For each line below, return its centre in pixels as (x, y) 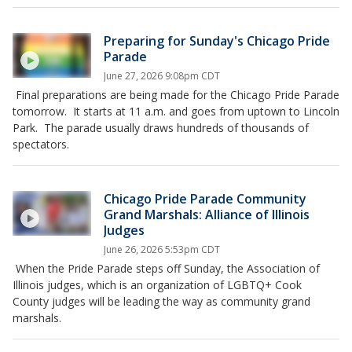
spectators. (41, 145)
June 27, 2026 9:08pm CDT (162, 76)
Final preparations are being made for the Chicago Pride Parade (176, 95)
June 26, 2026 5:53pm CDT (162, 250)
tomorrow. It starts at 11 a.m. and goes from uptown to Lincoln (176, 112)
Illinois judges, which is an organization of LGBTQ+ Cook (157, 285)
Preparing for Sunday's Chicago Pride (217, 41)
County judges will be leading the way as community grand (161, 302)
